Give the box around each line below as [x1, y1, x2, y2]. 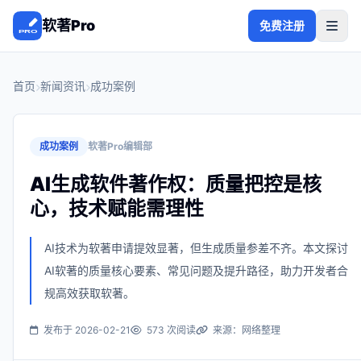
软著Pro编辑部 [88, 140, 152, 152]
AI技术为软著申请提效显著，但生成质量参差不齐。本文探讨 [44, 241, 348, 255]
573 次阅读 [147, 324, 196, 336]
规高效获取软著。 [44, 286, 135, 300]
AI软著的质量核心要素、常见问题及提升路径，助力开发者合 [44, 263, 348, 277]
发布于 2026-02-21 [44, 324, 131, 336]
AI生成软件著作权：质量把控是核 [30, 172, 322, 196]
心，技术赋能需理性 [30, 197, 204, 220]
